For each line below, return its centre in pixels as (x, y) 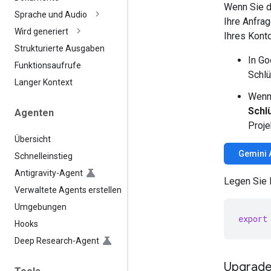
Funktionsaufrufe (48, 66)
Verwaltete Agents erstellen (68, 190)
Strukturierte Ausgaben (60, 49)
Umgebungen (41, 207)
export (253, 218)
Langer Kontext (44, 83)
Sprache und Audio (51, 15)
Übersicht (33, 139)
